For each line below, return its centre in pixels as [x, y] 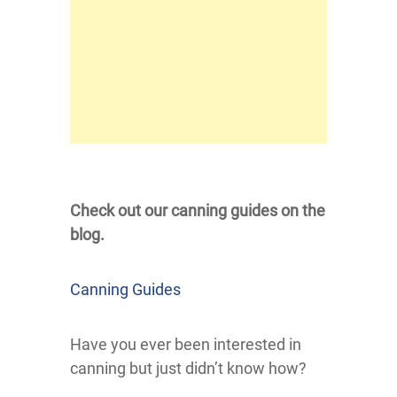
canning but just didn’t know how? [188, 369]
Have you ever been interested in [186, 345]
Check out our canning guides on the [198, 211]
